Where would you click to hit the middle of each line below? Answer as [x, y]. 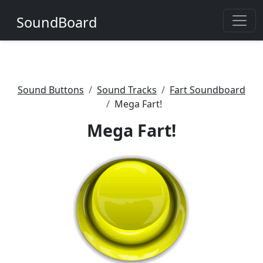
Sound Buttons [51, 90]
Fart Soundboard [208, 90]
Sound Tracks [127, 90]
